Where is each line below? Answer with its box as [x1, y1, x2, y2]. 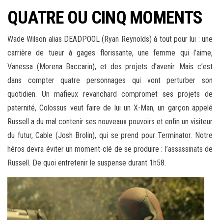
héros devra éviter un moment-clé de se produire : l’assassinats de [7, 144, 213, 154]
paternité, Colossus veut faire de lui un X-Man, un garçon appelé [7, 103, 213, 113]
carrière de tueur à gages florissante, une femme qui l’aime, [7, 48, 213, 58]
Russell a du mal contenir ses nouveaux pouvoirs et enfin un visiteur [7, 117, 213, 127]
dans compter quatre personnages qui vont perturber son [7, 76, 213, 85]
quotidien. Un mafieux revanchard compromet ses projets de [7, 89, 213, 99]
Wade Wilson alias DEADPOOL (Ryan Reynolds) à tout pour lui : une [7, 34, 213, 44]
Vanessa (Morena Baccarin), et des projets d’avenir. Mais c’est [7, 62, 213, 72]
